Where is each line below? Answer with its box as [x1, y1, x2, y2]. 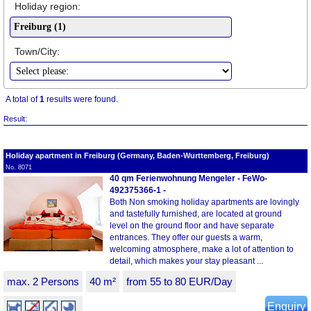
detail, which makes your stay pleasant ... [110, 256, 263, 267]
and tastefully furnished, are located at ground [110, 209, 282, 219]
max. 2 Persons [7, 276, 79, 288]
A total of [6, 94, 40, 105]
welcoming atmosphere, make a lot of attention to [110, 244, 294, 255]
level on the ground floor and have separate [110, 221, 274, 231]
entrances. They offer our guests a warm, [110, 233, 262, 243]
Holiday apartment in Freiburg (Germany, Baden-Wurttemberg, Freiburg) [6, 151, 269, 160]
